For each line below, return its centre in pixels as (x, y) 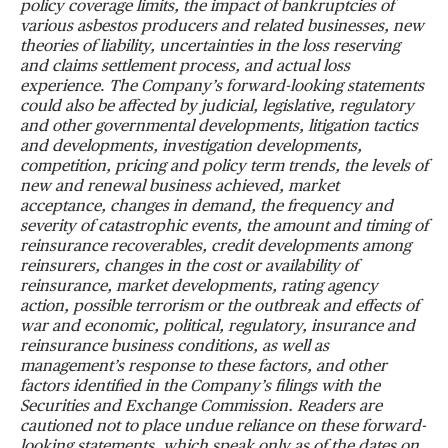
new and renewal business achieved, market (179, 187)
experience (60, 87)
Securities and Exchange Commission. (156, 407)
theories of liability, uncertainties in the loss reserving (210, 47)
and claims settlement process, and (146, 67)
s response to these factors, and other (252, 367)
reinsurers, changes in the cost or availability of (189, 267)
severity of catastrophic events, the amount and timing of (224, 227)
